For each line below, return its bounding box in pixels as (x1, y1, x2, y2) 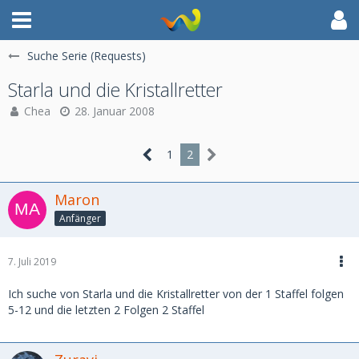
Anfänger (59, 211, 101, 225)
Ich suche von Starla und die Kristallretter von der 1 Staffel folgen (8, 286, 344, 301)
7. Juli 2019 (8, 255, 56, 268)
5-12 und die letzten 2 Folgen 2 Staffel (8, 302, 204, 317)
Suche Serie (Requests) (27, 48, 146, 63)
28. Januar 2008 (75, 103, 155, 119)
